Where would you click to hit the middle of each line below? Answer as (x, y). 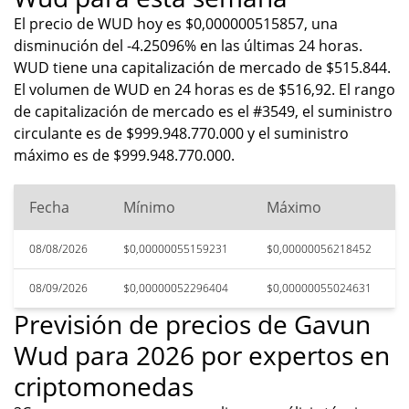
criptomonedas (104, 386)
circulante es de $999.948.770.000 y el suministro (181, 133)
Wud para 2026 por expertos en (202, 355)
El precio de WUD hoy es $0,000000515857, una (176, 24)
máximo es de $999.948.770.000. (124, 155)
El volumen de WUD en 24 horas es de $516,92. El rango (204, 89)
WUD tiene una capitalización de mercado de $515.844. (202, 68)
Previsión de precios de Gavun (192, 324)
